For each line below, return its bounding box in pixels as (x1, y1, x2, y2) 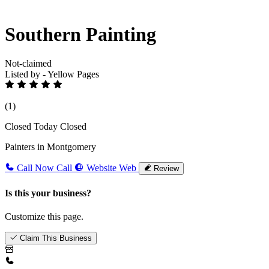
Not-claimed (5, 58, 52, 69)
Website (86, 163, 116, 174)
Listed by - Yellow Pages (5, 69, 99, 80)
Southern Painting (5, 23, 156, 46)
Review (154, 164, 179, 174)
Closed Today (5, 121, 58, 132)
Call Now (17, 163, 54, 174)
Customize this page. (5, 211, 83, 222)
